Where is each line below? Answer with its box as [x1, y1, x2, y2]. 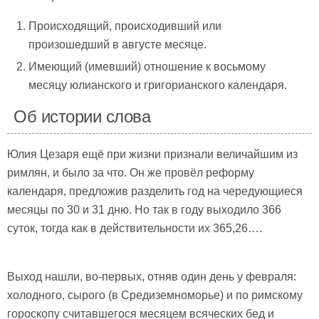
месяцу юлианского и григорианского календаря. [28, 78, 288, 91]
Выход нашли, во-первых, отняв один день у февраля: [7, 270, 296, 283]
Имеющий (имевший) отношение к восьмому [28, 60, 266, 73]
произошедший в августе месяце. [28, 38, 207, 51]
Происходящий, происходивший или [28, 20, 222, 33]
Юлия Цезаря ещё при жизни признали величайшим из [7, 147, 298, 160]
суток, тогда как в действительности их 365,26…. [7, 221, 262, 234]
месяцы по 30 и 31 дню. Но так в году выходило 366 [7, 203, 281, 216]
